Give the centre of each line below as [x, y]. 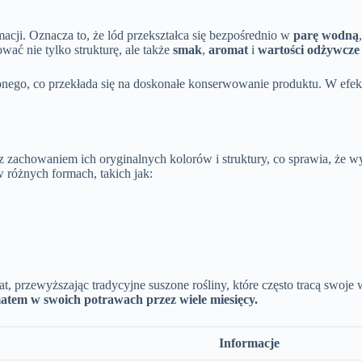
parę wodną [326, 36]
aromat [228, 50]
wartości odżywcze [309, 50]
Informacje [249, 343]
